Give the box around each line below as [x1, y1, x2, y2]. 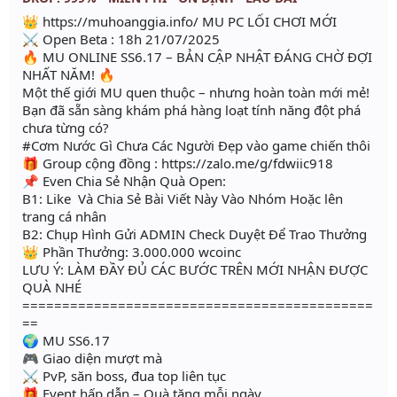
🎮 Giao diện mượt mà [22, 349, 162, 368]
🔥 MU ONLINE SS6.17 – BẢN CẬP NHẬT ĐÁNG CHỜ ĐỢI [22, 48, 372, 66]
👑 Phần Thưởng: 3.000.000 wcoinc [22, 243, 241, 261]
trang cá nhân [22, 207, 106, 226]
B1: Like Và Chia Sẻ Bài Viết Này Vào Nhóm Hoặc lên [22, 190, 343, 208]
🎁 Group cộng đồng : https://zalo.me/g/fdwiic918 [22, 154, 333, 173]
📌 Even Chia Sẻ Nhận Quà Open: [22, 172, 226, 191]
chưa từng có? [22, 119, 109, 137]
